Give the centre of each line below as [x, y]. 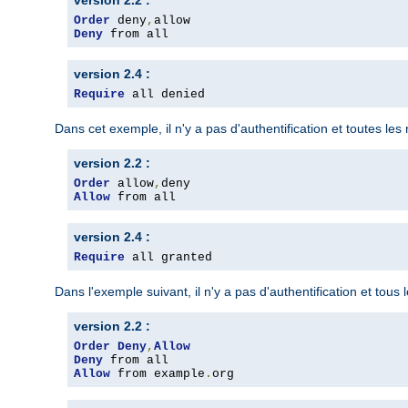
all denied [165, 95]
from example [158, 374]
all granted [168, 258]
